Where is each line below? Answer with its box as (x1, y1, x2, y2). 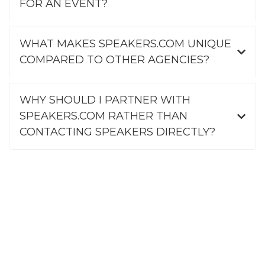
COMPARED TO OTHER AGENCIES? (20, 53, 209, 67)
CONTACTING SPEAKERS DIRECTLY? (20, 125, 215, 139)
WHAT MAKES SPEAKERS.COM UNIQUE (20, 37, 231, 51)
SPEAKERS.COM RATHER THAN (20, 109, 188, 123)
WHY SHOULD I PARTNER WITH (20, 93, 190, 107)
